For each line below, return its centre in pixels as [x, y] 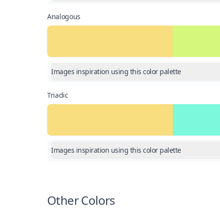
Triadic [58, 95]
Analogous [64, 16]
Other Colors [81, 200]
